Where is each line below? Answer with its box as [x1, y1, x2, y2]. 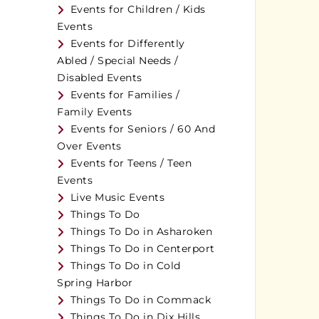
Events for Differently [70, 37, 185, 51]
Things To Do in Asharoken [70, 225, 213, 239]
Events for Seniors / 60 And [70, 122, 216, 136]
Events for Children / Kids [70, 3, 206, 16]
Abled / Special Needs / [57, 54, 179, 68]
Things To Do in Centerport [70, 242, 215, 256]
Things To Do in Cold [70, 259, 181, 273]
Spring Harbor [57, 276, 133, 290]
